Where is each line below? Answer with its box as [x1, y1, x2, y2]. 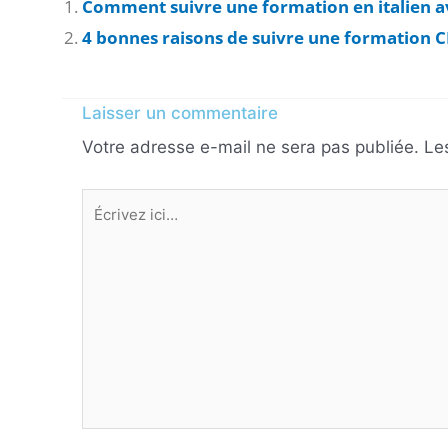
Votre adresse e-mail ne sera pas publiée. [82, 137, 419, 158]
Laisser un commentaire [82, 103, 278, 124]
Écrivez [81, 192, 138, 213]
